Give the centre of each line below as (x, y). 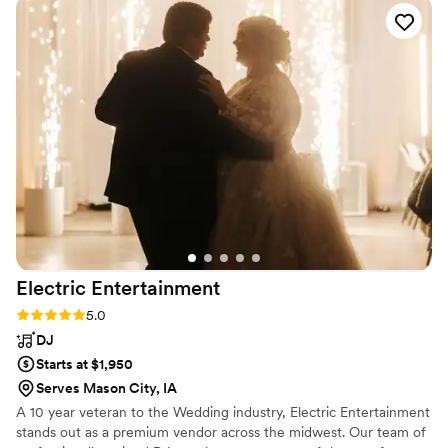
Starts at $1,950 (84, 363)
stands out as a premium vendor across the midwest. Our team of (221, 431)
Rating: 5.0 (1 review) (81, 313)
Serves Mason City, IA (106, 387)
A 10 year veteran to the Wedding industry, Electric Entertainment (223, 411)
